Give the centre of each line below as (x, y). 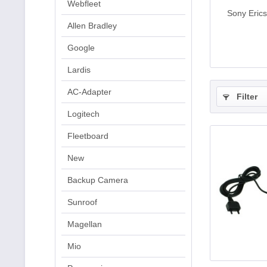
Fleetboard (88, 136)
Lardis (79, 70)
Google (81, 48)
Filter (246, 97)
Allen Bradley (92, 26)
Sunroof (82, 202)
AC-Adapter (89, 92)
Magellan (85, 224)
